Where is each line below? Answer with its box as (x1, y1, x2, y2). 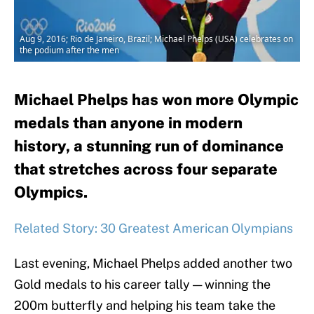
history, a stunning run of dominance (14, 137, 284, 156)
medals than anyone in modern (14, 114, 243, 132)
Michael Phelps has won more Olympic (14, 90, 299, 109)
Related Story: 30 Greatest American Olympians (14, 221, 293, 236)
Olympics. (14, 183, 88, 202)
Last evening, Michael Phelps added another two (14, 256, 292, 271)
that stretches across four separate (14, 160, 278, 179)
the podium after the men (20, 44, 119, 57)
